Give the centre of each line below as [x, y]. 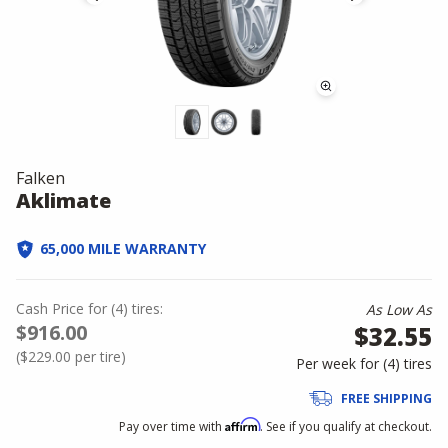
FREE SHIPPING [386, 398]
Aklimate [63, 200]
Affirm [242, 424]
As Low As [399, 309]
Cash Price [50, 308]
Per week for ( [341, 363]
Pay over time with [172, 426]
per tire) [98, 356]
